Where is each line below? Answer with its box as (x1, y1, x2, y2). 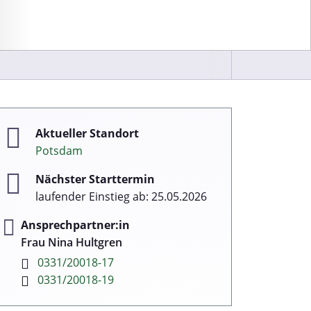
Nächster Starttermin (35, 171, 155, 187)
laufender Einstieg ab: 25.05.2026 (35, 189, 207, 204)
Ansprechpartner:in (21, 217, 130, 233)
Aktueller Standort (35, 126, 139, 141)
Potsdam (35, 143, 83, 158)
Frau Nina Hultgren (21, 235, 122, 250)
